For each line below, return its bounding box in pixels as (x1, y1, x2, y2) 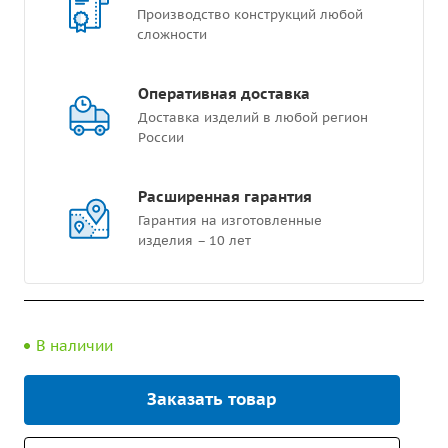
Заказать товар (147, 388, 277, 410)
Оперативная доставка (138, 84, 310, 103)
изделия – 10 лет (138, 232, 251, 249)
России (138, 129, 184, 146)
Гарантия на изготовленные (138, 212, 322, 229)
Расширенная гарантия (138, 187, 312, 206)
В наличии (36, 336, 113, 355)
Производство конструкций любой (137, 6, 363, 23)
